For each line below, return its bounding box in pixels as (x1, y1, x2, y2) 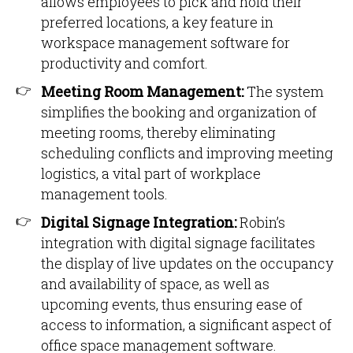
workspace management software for (41, 33, 290, 52)
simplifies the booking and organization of (41, 102, 317, 121)
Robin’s (236, 213, 285, 232)
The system (243, 82, 324, 101)
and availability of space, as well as (41, 274, 269, 293)
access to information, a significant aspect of (41, 315, 332, 334)
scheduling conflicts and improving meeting (41, 143, 333, 162)
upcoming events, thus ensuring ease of (41, 295, 303, 314)
